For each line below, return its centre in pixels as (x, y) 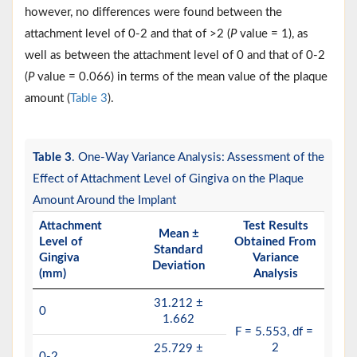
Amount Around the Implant (104, 200)
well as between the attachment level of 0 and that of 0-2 (175, 55)
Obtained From (275, 241)
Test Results (275, 226)
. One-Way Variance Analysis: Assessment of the (198, 157)
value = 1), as (274, 33)
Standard (178, 249)
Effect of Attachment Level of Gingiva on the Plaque (168, 178)
